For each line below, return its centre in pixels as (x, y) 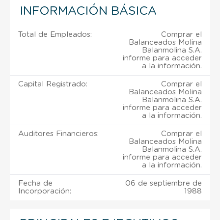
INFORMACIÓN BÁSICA (88, 11)
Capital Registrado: (53, 84)
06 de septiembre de (164, 183)
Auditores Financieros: (58, 134)
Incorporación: (45, 191)
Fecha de (35, 183)
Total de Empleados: (55, 34)
